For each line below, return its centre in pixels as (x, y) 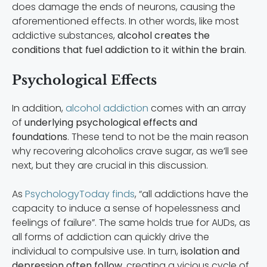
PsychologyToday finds (80, 194)
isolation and (210, 252)
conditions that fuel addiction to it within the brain (128, 50)
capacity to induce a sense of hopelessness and (126, 209)
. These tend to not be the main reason (158, 137)
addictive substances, (65, 36)
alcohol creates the (164, 36)
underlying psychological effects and (111, 123)
